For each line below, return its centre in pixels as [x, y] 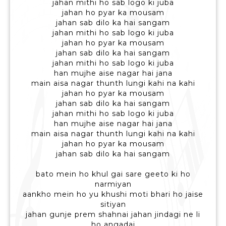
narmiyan [113, 184]
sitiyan [113, 205]
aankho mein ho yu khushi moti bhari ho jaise [113, 194]
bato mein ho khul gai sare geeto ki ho [113, 174]
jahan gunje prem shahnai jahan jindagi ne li [113, 215]
